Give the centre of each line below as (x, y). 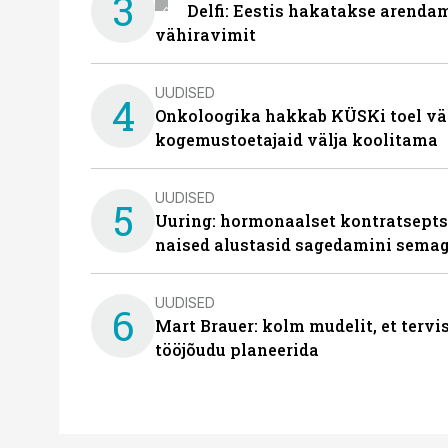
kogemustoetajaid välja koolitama (296, 139)
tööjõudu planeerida (237, 349)
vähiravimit (205, 34)
